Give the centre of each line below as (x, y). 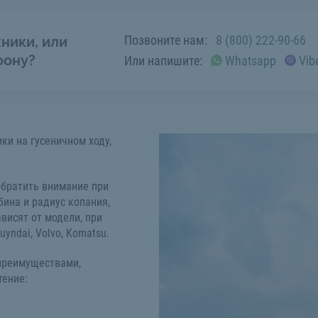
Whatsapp (251, 60)
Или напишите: (163, 60)
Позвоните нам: (166, 40)
